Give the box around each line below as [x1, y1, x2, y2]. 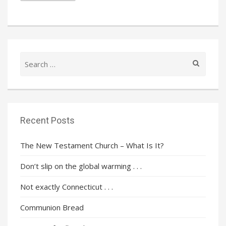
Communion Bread [20, 202, 84, 212]
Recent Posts [20, 115, 75, 126]
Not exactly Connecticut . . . [20, 181, 113, 192]
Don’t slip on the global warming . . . [20, 160, 142, 171]
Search [20, 51, 43, 62]
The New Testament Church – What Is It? [20, 140, 164, 150]
